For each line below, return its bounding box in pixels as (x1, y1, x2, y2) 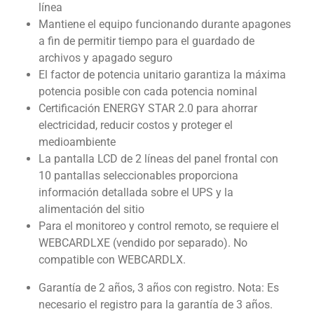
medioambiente (38, 135, 116, 149)
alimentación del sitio (38, 203, 144, 217)
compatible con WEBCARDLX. (38, 253, 186, 267)
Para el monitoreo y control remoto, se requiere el (38, 219, 279, 233)
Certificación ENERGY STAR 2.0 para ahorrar (38, 102, 257, 116)
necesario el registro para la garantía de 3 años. (38, 298, 273, 312)
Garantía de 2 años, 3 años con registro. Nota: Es (38, 281, 279, 295)
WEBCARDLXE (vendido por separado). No (38, 236, 247, 250)
